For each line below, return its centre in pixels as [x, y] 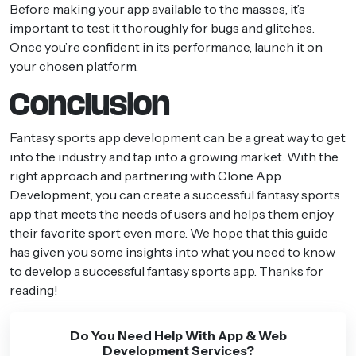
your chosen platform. [74, 66]
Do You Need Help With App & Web [178, 335]
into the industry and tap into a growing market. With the [174, 156]
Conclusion [90, 104]
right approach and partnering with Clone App [145, 175]
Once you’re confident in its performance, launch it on [166, 46]
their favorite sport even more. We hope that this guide [169, 232]
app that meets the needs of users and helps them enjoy [172, 213]
